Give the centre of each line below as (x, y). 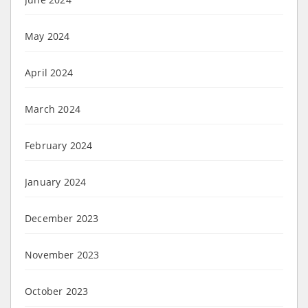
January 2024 (56, 181)
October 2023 (57, 291)
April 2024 (49, 72)
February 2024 (59, 145)
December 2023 (62, 218)
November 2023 (62, 254)
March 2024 (53, 109)
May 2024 (47, 36)
